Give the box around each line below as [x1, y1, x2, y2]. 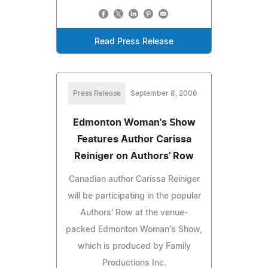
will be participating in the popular [67, 191, 201, 200]
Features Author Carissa [77, 134, 191, 144]
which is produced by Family [77, 242, 191, 251]
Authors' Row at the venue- [80, 208, 188, 217]
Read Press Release [95, 37, 173, 46]
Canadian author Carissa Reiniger [68, 175, 200, 184]
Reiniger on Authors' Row [74, 151, 194, 161]
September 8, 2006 [130, 89, 197, 97]
